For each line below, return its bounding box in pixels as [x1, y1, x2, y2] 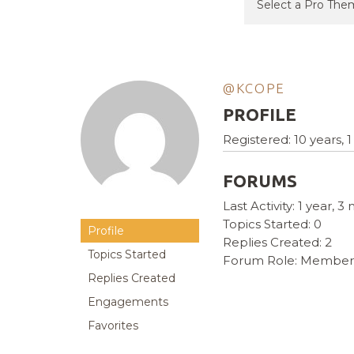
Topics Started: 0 [223, 217, 322, 232]
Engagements [88, 295, 168, 310]
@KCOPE [223, 81, 286, 96]
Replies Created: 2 [223, 235, 332, 250]
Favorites [88, 318, 138, 333]
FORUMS [223, 171, 297, 191]
